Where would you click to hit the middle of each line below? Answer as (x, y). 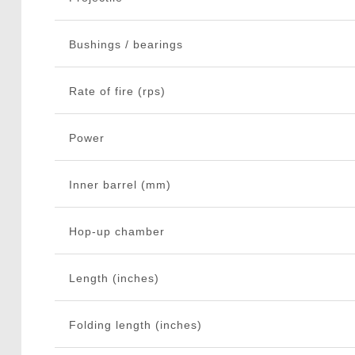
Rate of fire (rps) (117, 92)
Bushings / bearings (126, 45)
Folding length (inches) (135, 325)
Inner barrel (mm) (120, 185)
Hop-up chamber (116, 232)
